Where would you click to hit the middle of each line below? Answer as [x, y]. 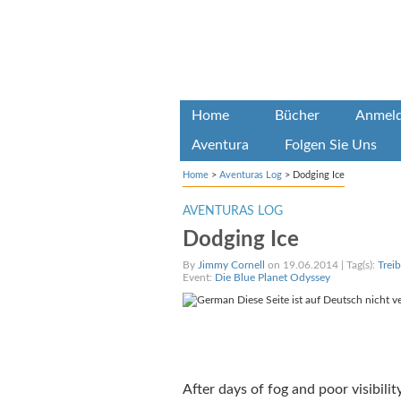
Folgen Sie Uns [330, 145]
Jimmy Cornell [231, 265]
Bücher [297, 115]
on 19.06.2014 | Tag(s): [321, 265]
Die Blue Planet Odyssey [272, 277]
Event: [198, 277]
